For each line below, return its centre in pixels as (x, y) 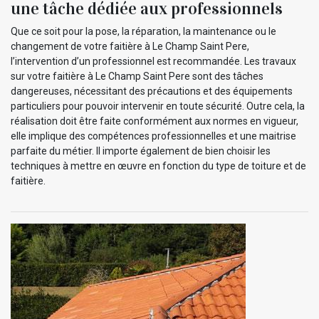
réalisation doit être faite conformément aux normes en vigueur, (155, 121)
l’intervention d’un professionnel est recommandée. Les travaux (153, 61)
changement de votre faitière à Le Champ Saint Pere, (130, 46)
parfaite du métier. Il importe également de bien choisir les (141, 151)
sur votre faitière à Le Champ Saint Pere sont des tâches (137, 76)
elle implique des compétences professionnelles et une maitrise (153, 136)
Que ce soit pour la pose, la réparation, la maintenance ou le (143, 31)
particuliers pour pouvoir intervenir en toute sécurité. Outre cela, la (158, 106)
